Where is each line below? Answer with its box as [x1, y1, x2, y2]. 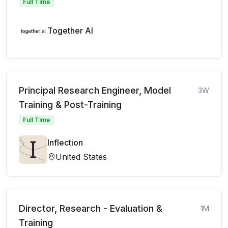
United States [55, 151, 107, 162]
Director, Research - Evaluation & [19, 203, 162, 214]
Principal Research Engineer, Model [19, 84, 171, 96]
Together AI [47, 25, 93, 36]
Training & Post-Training [19, 99, 122, 110]
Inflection [47, 137, 83, 148]
